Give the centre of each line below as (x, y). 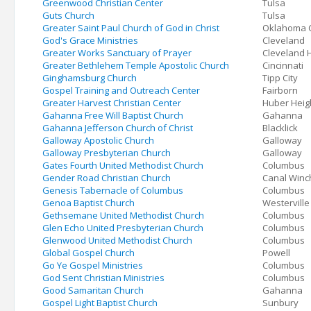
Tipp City (280, 78)
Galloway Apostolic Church (98, 140)
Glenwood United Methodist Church (117, 240)
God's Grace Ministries (90, 40)
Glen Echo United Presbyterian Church (123, 228)
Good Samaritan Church (93, 290)
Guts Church (68, 15)
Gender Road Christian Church (107, 178)
